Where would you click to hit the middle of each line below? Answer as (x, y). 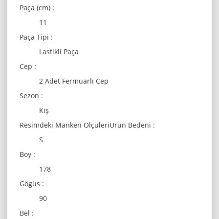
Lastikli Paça (59, 52)
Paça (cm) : (37, 8)
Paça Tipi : (36, 37)
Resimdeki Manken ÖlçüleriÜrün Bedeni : (87, 125)
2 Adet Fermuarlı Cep (74, 81)
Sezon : (31, 96)
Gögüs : (32, 184)
